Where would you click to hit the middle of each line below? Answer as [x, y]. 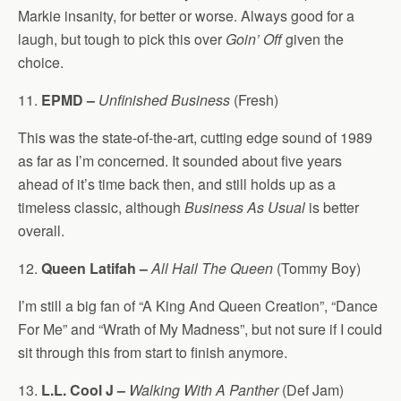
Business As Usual [245, 207]
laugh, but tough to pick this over [122, 39]
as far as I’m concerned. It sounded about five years [180, 161]
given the [313, 39]
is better [332, 207]
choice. [41, 62]
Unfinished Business [164, 100]
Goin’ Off [254, 39]
